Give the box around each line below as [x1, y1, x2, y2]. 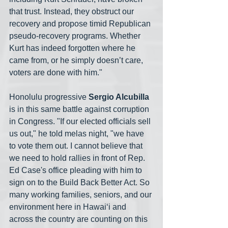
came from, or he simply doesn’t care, [9, 56, 145, 65]
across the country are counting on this [9, 215, 150, 224]
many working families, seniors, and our [9, 190, 154, 199]
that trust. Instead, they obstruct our [9, 7, 136, 16]
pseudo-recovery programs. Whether [9, 32, 142, 41]
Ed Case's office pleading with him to [9, 166, 144, 175]
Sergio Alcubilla [89, 93, 149, 102]
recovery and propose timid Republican [9, 19, 153, 28]
